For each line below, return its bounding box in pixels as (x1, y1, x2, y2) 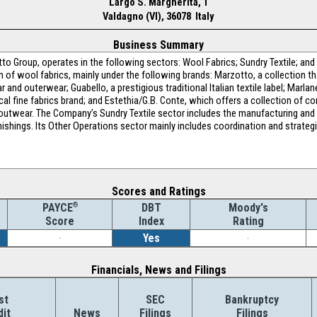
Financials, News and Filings (91, 263, 226, 277)
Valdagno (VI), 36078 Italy (103, 10, 214, 23)
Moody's (228, 201, 268, 214)
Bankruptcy (225, 293, 279, 306)
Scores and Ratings (111, 185, 206, 198)
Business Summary (113, 38, 204, 52)
